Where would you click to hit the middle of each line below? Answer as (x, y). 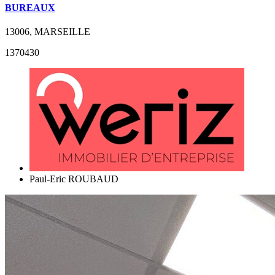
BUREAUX (30, 7)
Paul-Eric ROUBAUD (74, 179)
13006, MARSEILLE (48, 32)
